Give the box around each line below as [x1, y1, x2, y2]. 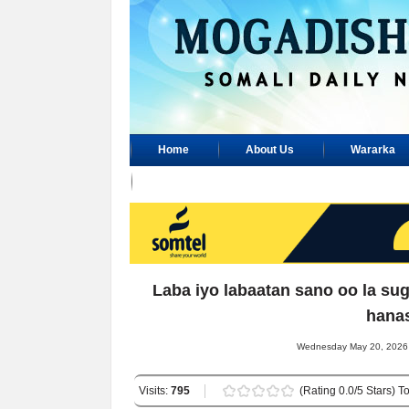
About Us [246, 143, 294, 156]
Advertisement [158, 175, 236, 188]
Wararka [351, 143, 395, 156]
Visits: [139, 384, 171, 397]
